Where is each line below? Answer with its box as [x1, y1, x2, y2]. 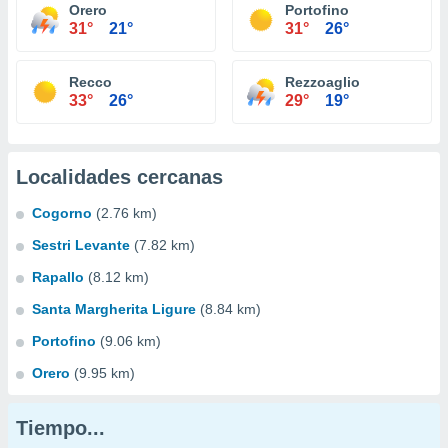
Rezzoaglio [285, 74, 360, 90]
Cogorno [32, 205, 92, 221]
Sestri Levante [32, 237, 130, 253]
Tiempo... [16, 417, 105, 439]
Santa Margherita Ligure [32, 301, 196, 317]
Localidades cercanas [16, 166, 223, 188]
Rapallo [32, 269, 84, 285]
